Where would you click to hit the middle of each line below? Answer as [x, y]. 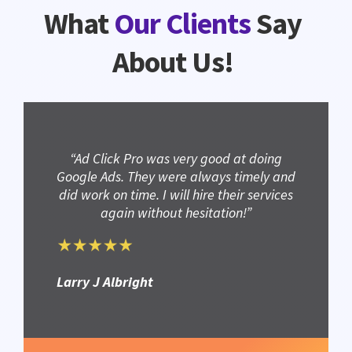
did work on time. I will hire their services [176, 195]
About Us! [173, 62]
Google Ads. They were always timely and [176, 177]
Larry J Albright [105, 281]
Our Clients [182, 24]
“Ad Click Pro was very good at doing [176, 159]
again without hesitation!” [176, 213]
